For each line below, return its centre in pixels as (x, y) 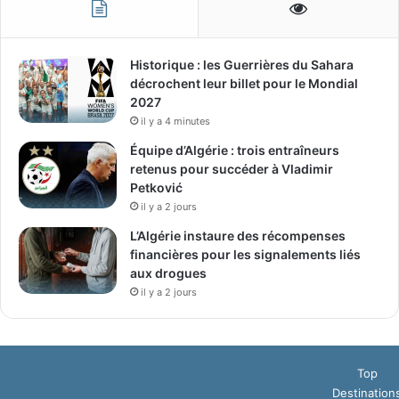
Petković (156, 187)
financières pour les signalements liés (245, 254)
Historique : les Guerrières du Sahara (242, 64)
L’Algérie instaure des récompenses (238, 235)
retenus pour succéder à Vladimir (232, 168)
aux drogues (168, 273)
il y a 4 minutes (175, 121)
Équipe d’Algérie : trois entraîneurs (235, 150)
